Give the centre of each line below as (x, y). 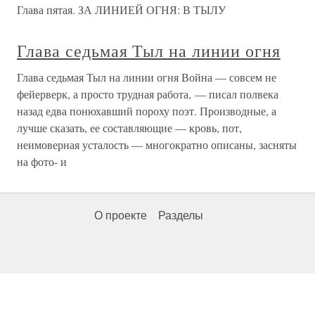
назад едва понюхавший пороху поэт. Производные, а (147, 111)
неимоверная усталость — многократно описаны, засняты (157, 145)
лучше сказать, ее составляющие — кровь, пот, (129, 128)
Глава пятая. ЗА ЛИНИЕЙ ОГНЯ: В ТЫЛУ (121, 10)
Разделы (181, 216)
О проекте (121, 216)
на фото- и (42, 162)
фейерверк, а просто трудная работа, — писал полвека (148, 94)
